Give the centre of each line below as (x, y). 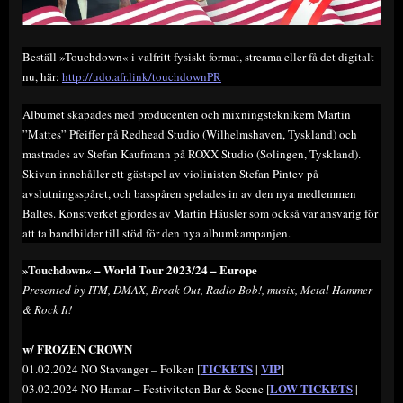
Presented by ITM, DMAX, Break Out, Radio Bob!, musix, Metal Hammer (197, 290)
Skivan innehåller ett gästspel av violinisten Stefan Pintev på (170, 173)
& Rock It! (47, 310)
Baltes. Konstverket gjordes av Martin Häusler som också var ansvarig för (200, 213)
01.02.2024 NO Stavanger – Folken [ (112, 369)
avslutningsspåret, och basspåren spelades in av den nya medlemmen (189, 193)
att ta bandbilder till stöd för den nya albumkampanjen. (158, 233)
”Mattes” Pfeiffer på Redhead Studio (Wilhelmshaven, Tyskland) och (190, 134)
